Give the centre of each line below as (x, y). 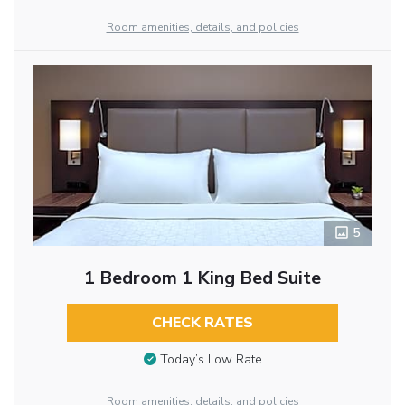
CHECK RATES (202, 322)
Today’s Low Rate (211, 360)
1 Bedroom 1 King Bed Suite (202, 278)
